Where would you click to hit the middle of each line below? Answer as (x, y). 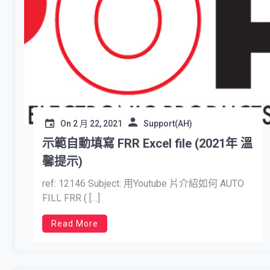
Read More (75, 224)
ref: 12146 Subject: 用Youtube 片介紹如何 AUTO (143, 184)
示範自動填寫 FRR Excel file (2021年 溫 (147, 143)
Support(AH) (168, 124)
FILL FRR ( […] (71, 198)
